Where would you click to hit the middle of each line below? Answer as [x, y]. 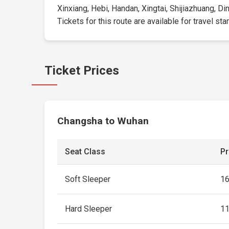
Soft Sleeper [88, 179]
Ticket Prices [82, 71]
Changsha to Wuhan [103, 121]
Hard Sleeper [89, 209]
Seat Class [85, 152]
